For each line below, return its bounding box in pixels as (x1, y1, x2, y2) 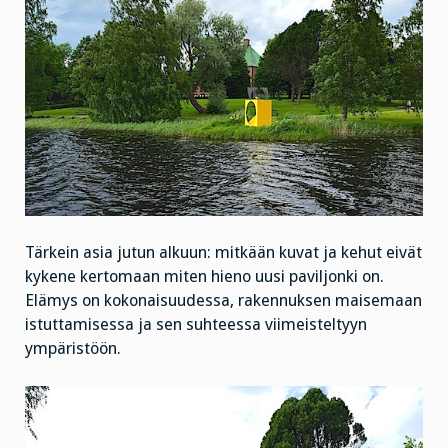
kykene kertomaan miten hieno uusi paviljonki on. (25, 267, 384, 287)
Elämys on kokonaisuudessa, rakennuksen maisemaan (25, 291, 422, 311)
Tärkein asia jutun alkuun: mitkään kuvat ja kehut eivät (25, 243, 422, 263)
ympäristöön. (25, 339, 121, 359)
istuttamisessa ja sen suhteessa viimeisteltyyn (25, 315, 367, 335)
